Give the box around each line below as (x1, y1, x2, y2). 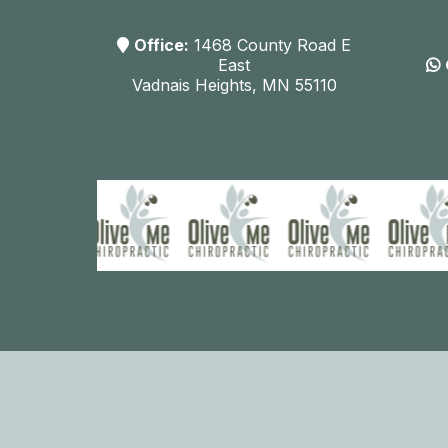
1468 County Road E (189, 35, 352, 55)
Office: (134, 35, 190, 55)
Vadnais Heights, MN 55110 (131, 75, 337, 95)
